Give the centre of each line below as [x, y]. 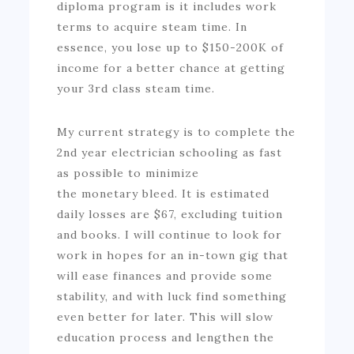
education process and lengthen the [166, 337]
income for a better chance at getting [171, 68]
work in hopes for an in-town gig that [173, 255]
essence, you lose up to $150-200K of [171, 47]
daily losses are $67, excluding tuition [170, 214]
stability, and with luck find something [172, 296]
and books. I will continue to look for [170, 234]
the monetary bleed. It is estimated [164, 193]
